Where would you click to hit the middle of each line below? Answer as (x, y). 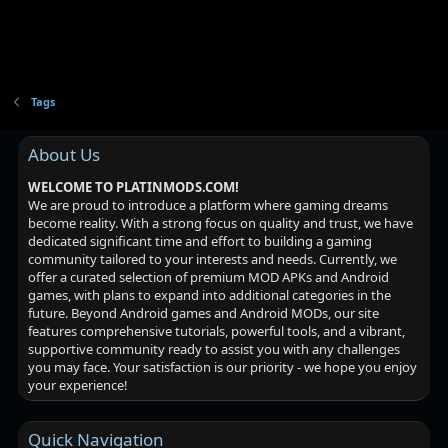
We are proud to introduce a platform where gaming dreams (208, 205)
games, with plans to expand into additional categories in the (210, 295)
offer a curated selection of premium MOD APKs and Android (209, 277)
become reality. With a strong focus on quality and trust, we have (221, 223)
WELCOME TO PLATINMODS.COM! (134, 187)
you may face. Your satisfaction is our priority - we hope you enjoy (223, 367)
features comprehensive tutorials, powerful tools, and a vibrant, (217, 331)
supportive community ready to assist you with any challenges (214, 349)
